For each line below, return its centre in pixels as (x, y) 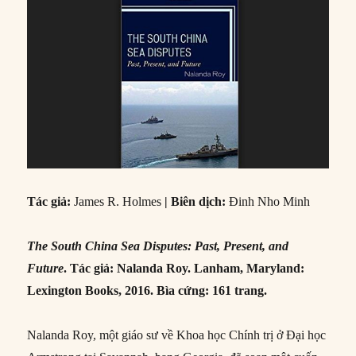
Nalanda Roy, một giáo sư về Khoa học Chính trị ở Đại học (177, 335)
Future (46, 269)
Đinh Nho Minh (270, 202)
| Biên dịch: (197, 202)
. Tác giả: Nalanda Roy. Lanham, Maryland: (184, 269)
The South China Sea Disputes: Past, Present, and (158, 246)
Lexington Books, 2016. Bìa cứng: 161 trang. (147, 291)
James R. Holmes (120, 202)
